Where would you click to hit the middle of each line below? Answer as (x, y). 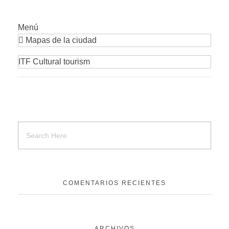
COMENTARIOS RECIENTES (114, 183)
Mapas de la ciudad (60, 40)
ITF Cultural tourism (54, 62)
